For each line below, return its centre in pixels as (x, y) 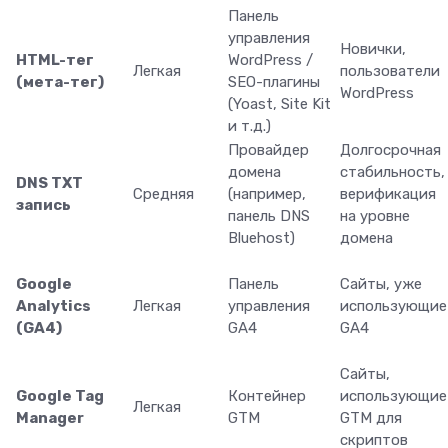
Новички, (373, 49)
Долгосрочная (390, 150)
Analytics (53, 306)
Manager (50, 418)
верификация (388, 194)
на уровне (375, 216)
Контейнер (267, 396)
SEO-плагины (274, 82)
